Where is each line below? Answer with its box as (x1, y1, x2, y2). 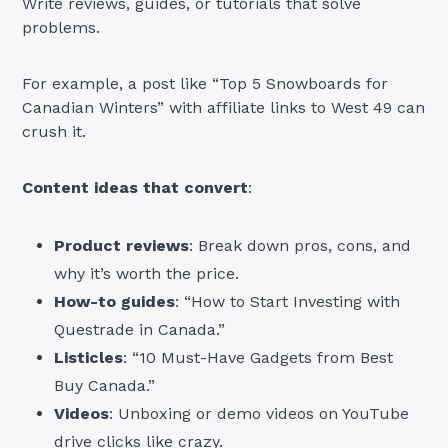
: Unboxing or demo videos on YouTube (109, 404, 410, 424)
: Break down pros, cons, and (189, 236, 412, 256)
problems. (22, 18, 101, 38)
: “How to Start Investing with (175, 292, 401, 312)
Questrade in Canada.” (54, 320, 226, 340)
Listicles (54, 348, 124, 368)
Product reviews (54, 236, 190, 256)
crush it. (22, 122, 87, 142)
